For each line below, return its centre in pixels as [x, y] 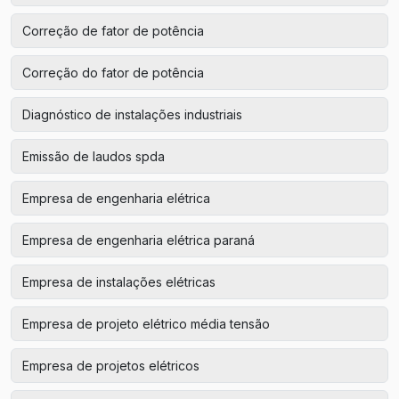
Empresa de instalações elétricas [119, 281]
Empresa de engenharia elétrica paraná [138, 240]
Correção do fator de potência [113, 72]
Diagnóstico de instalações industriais [132, 114]
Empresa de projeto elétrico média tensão [146, 323]
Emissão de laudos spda [94, 156]
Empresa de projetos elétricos [111, 365]
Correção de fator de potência [113, 30]
